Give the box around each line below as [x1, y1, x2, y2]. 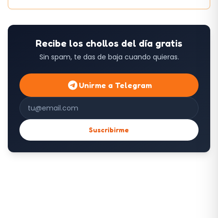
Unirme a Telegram [78, 80, 152, 91]
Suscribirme [89, 126, 129, 134]
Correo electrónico [19, 96, 92, 108]
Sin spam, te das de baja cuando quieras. [39, 52, 179, 62]
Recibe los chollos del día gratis [36, 37, 182, 50]
